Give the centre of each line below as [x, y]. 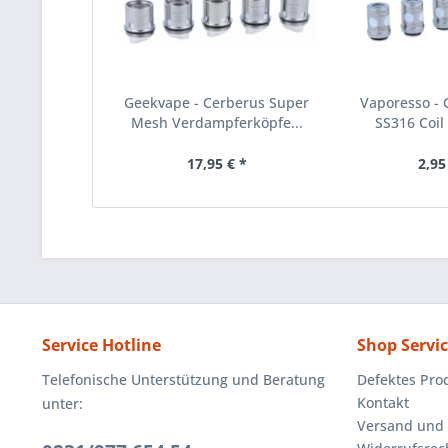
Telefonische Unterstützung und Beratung [183, 380]
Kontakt [383, 403]
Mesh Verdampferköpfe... [216, 123]
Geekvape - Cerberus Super [217, 103]
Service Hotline [101, 345]
